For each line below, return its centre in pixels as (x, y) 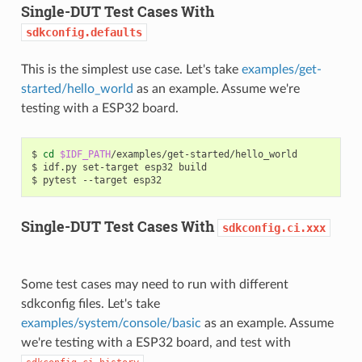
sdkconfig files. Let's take (90, 304)
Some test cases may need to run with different (154, 285)
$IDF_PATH (85, 155)
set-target (110, 168)
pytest (59, 181)
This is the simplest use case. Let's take (131, 70)
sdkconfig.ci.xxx (274, 228)
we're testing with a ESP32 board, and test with (156, 343)
